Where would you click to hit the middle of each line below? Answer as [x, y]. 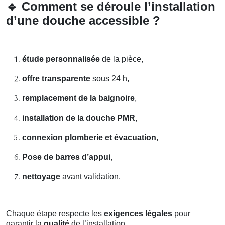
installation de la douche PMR [79, 118]
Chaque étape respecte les [55, 213]
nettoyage [41, 176]
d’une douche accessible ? [83, 20]
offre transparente [56, 78]
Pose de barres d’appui [66, 157]
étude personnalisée [61, 59]
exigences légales [138, 213]
